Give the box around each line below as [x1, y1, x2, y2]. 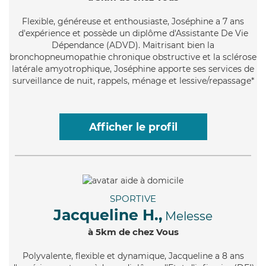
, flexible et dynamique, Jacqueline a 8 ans [71, 250, 244, 261]
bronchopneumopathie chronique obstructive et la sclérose [9, 51, 256, 62]
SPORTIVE [110, 192, 156, 204]
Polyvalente [22, 250, 71, 261]
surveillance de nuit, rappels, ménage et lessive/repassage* [12, 75, 254, 86]
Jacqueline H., [53, 205, 163, 224]
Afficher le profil [88, 120, 178, 133]
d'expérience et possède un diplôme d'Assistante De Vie [18, 27, 248, 39]
